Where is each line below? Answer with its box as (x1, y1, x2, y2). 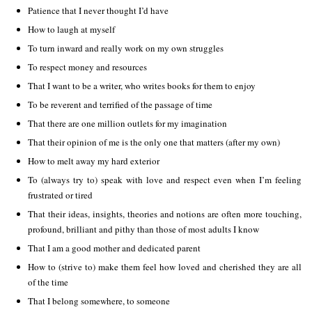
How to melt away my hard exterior (28, 155, 159, 167)
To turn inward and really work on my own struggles (28, 42, 224, 54)
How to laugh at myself (28, 23, 115, 36)
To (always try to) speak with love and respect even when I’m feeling (28, 173, 302, 186)
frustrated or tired (28, 189, 93, 201)
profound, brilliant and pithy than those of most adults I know (28, 223, 259, 235)
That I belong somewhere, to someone (28, 295, 170, 307)
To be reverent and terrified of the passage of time (28, 98, 212, 111)
